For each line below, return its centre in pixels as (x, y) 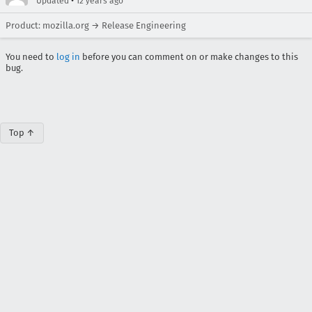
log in (68, 57)
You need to (31, 57)
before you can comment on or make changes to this (189, 57)
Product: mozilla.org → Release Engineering (96, 25)
